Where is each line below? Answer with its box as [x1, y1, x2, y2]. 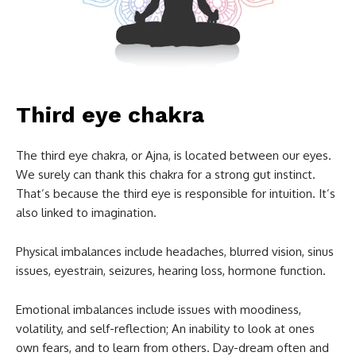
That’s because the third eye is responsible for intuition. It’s [16, 186, 335, 202]
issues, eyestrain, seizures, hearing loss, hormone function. [16, 263, 326, 279]
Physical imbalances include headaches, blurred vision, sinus [16, 244, 334, 260]
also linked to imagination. [16, 205, 157, 221]
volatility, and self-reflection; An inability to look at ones [16, 321, 315, 337]
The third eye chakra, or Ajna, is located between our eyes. [16, 148, 331, 164]
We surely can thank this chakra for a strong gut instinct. [16, 167, 315, 183]
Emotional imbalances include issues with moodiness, [16, 302, 301, 318]
